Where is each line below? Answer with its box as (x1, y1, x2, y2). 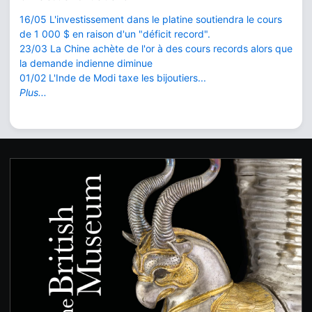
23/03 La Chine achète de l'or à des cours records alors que (19, 42, 292, 55)
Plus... (19, 86, 47, 99)
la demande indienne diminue (19, 57, 153, 70)
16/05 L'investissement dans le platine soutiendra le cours (19, 13, 282, 26)
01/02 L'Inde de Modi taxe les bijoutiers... (19, 72, 206, 84)
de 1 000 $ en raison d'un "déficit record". (19, 28, 210, 40)
